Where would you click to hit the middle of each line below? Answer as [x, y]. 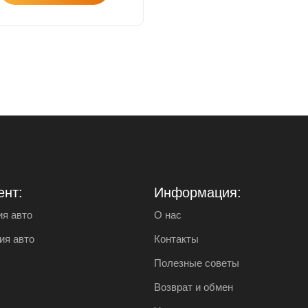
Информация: [198, 192]
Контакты [176, 239]
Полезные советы [197, 263]
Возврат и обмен [194, 287]
